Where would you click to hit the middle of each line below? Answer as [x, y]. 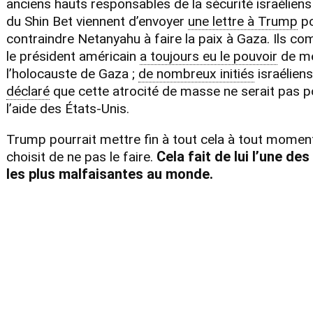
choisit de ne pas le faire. [79, 156]
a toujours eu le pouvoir [208, 56]
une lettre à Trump [242, 21]
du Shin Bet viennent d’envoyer [95, 21]
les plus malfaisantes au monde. [109, 174]
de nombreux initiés [196, 73]
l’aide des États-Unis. [67, 108]
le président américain [71, 56]
